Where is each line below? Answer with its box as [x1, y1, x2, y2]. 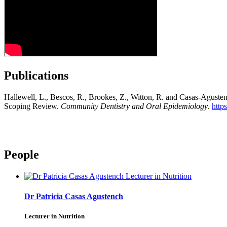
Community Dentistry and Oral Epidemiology [61, 101, 208, 110]
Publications [4, 68, 68, 82]
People [4, 148, 39, 162]
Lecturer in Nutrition [24, 212, 85, 220]
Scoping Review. [4, 101, 61, 110]
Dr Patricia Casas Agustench [24, 192, 123, 201]
